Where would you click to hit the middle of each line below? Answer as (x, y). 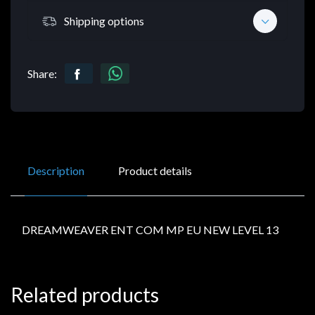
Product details (155, 171)
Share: (42, 74)
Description (56, 171)
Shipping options (104, 20)
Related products (85, 295)
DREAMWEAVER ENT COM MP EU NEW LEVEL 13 (150, 230)
